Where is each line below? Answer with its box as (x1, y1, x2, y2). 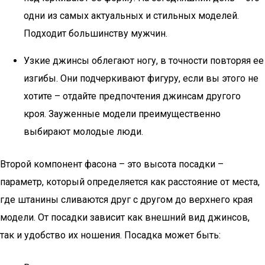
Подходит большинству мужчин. (24, 28, 167, 39)
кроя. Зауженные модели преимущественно (24, 108, 221, 119)
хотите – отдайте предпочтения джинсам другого (24, 91, 241, 102)
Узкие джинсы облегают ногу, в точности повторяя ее (24, 55, 264, 66)
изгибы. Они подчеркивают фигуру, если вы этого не (24, 73, 258, 84)
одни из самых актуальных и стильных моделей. (24, 10, 239, 21)
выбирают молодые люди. (24, 126, 143, 137)
